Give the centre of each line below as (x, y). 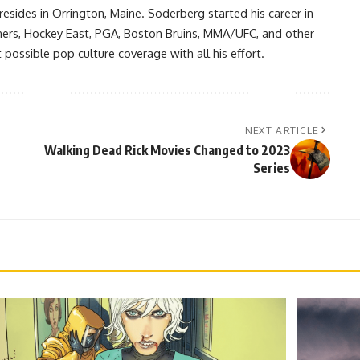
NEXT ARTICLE (282, 130)
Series (271, 168)
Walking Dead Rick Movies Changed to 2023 (167, 150)
